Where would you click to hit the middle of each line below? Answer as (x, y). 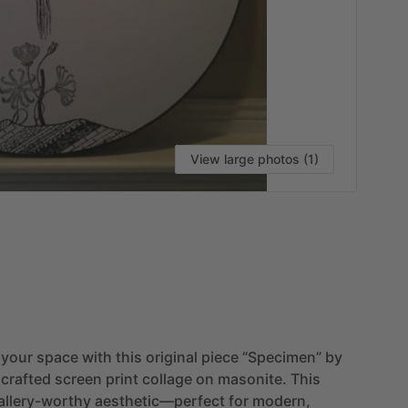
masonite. (252, 378)
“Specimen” (282, 357)
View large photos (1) (255, 158)
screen (78, 378)
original (172, 357)
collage (167, 378)
